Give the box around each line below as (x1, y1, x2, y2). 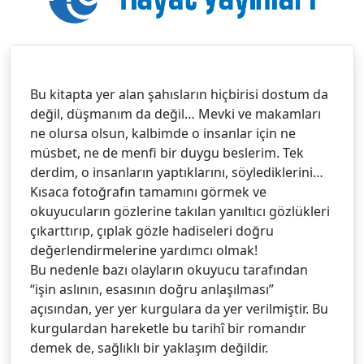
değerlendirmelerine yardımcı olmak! (30, 241, 258, 260)
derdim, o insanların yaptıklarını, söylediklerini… (30, 163, 323, 182)
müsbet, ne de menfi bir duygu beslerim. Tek (30, 144, 304, 162)
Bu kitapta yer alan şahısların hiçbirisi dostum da (30, 85, 328, 104)
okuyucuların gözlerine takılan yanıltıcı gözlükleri (30, 202, 330, 221)
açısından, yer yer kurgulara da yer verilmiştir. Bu (30, 300, 328, 318)
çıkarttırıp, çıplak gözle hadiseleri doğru (30, 222, 274, 240)
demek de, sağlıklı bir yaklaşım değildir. (30, 339, 268, 357)
